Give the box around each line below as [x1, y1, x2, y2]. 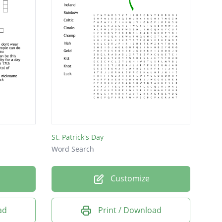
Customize [108, 172, 150, 184]
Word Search [52, 144, 94, 154]
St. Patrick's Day [52, 132, 104, 142]
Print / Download [98, 204, 162, 216]
